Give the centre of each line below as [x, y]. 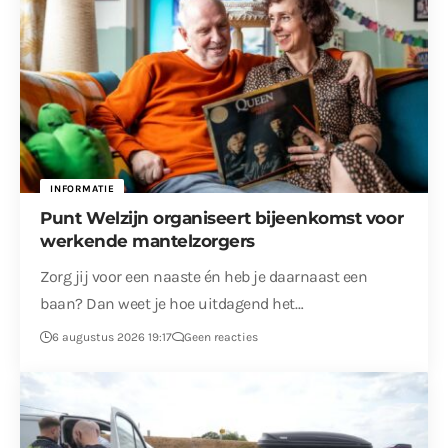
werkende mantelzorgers [148, 240]
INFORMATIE [82, 188]
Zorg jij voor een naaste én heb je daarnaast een [204, 276]
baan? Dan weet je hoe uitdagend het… [172, 303]
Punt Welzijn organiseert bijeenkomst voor [222, 217]
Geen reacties [221, 336]
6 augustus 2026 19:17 [112, 336]
